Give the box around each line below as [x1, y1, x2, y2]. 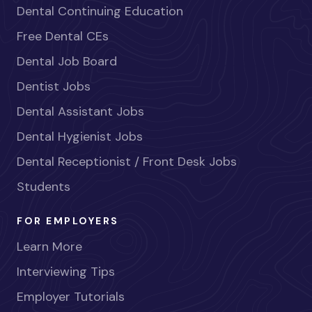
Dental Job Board [17, 52, 117, 70]
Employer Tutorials [17, 288, 125, 305]
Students [17, 178, 70, 195]
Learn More [17, 237, 82, 255]
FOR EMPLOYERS [17, 214, 119, 227]
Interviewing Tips [17, 263, 115, 280]
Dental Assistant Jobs [17, 102, 144, 120]
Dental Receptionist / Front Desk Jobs [17, 153, 237, 170]
